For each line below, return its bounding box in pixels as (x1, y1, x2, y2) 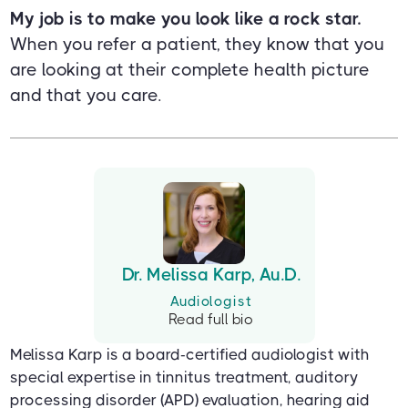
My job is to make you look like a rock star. (10, 8, 362, 30)
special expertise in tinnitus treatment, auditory (10, 368, 359, 387)
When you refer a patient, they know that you (10, 34, 385, 56)
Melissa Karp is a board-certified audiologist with (10, 345, 370, 364)
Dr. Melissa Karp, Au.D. (121, 265, 301, 286)
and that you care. (10, 85, 162, 107)
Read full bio (168, 311, 253, 329)
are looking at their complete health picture (10, 59, 371, 81)
